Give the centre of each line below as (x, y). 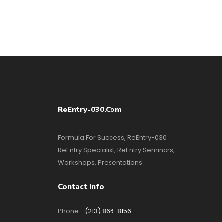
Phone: (70, 211)
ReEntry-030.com (90, 110)
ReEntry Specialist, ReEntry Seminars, (116, 150)
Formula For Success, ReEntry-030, (113, 138)
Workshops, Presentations (100, 162)
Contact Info (81, 187)
